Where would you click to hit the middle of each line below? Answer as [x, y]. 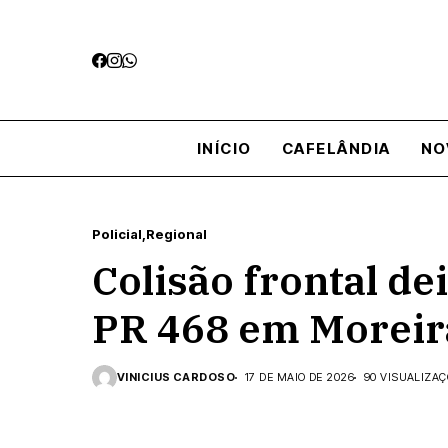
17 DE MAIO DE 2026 [299, 377]
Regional [176, 234]
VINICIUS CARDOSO [176, 377]
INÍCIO [224, 148]
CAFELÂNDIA [336, 148]
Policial [117, 234]
